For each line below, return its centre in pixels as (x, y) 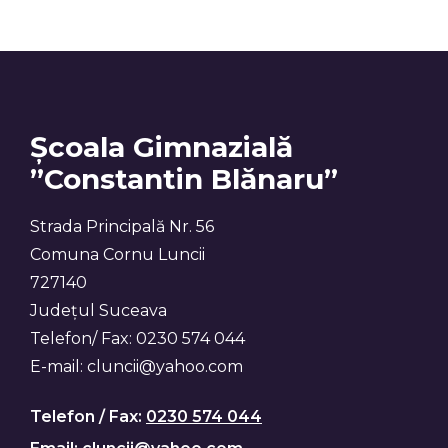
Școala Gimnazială (161, 147)
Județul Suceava (98, 311)
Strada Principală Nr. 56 (122, 227)
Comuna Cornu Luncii (117, 255)
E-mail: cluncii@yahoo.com (136, 367)
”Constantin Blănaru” (184, 179)
